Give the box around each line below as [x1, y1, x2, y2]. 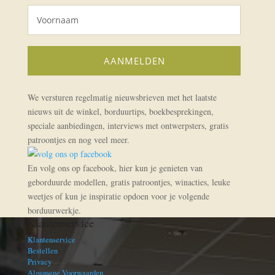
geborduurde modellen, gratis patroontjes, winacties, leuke [27, 176, 230, 188]
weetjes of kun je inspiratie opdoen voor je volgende [27, 190, 209, 203]
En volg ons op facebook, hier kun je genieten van [27, 162, 203, 174]
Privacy [27, 257, 52, 268]
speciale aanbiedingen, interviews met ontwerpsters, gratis [27, 120, 228, 132]
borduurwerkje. [27, 204, 81, 217]
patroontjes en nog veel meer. [27, 134, 130, 146]
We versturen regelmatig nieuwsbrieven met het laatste [27, 91, 217, 104]
